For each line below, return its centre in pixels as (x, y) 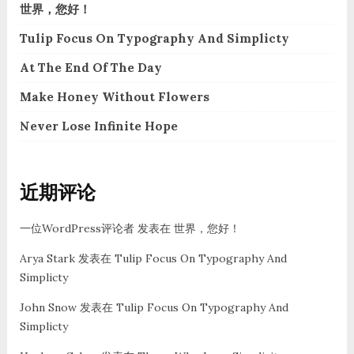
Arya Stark (47, 258)
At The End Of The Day (90, 67)
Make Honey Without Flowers (114, 96)
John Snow (48, 307)
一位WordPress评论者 (77, 228)
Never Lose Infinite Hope (98, 126)
